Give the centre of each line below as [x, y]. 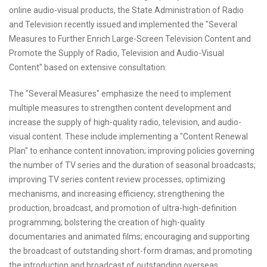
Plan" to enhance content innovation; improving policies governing [132, 151]
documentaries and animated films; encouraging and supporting [129, 237]
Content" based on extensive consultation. [88, 68]
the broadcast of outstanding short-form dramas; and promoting [131, 251]
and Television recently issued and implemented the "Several [123, 25]
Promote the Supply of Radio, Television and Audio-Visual [117, 53]
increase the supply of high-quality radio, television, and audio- [125, 122]
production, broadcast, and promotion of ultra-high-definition [123, 208]
